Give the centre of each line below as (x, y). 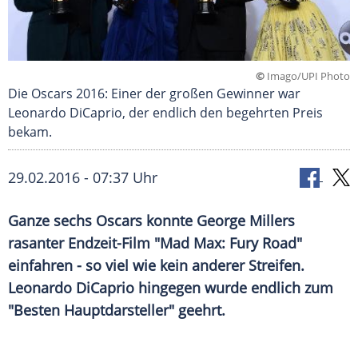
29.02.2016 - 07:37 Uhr (83, 178)
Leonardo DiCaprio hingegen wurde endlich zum (171, 288)
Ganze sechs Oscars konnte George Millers (151, 221)
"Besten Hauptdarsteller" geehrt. (119, 310)
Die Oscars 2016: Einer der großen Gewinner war (154, 94)
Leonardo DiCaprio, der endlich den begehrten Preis (165, 113)
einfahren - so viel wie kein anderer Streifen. (156, 266)
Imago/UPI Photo (307, 76)
